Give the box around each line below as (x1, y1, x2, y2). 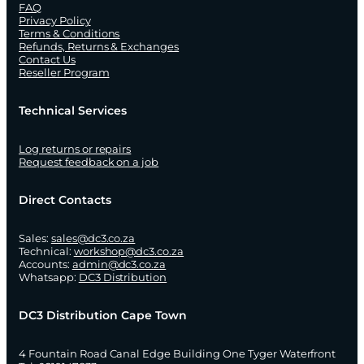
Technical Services (19, 103, 127, 119)
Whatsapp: (19, 271, 79, 284)
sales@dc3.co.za (50, 232, 136, 245)
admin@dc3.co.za (71, 258, 167, 271)
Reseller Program (19, 66, 110, 80)
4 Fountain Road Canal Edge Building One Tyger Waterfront (19, 347, 336, 361)
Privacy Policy (19, 14, 91, 28)
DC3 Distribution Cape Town (19, 308, 187, 323)
